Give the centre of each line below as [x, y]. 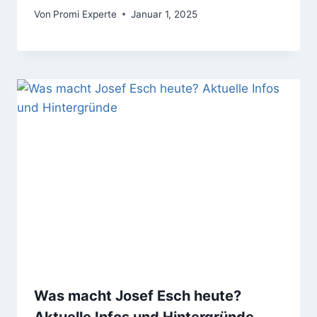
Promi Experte [85, 14]
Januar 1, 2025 [165, 14]
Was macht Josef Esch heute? [138, 295]
